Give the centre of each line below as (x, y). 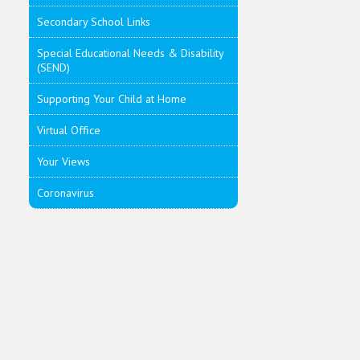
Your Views (63, 162)
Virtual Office (69, 130)
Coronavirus (65, 193)
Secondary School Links (94, 22)
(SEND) (53, 67)
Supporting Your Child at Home (112, 99)
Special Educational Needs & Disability (131, 53)
